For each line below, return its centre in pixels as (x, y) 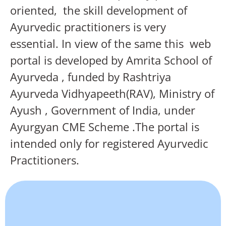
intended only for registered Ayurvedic (109, 143)
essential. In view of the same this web (110, 43)
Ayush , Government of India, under (103, 110)
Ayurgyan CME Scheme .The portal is (105, 127)
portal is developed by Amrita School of (111, 60)
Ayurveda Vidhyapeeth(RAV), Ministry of (112, 93)
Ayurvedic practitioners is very (88, 27)
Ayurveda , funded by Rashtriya (91, 77)
